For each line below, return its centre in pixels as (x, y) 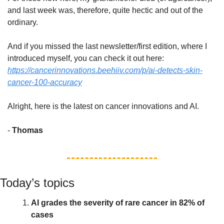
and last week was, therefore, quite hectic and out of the (105, 10)
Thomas (27, 130)
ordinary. (24, 22)
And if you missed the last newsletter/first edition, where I (107, 46)
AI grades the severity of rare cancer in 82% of (118, 203)
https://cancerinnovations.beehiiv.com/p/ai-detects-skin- (105, 70)
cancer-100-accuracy (45, 82)
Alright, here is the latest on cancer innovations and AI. (104, 106)
